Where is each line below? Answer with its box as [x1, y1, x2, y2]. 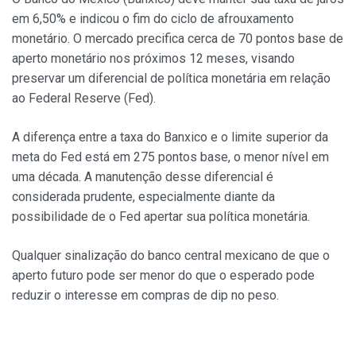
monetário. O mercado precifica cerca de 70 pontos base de [12, 31, 343, 47]
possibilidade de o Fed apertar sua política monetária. [12, 209, 310, 225]
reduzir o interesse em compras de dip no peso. [12, 288, 279, 304]
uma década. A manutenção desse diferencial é [12, 169, 273, 185]
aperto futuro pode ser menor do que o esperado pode [12, 268, 315, 284]
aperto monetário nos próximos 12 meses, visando [12, 51, 295, 67]
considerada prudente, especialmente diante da [12, 189, 275, 205]
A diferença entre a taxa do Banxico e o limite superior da [12, 130, 328, 145]
